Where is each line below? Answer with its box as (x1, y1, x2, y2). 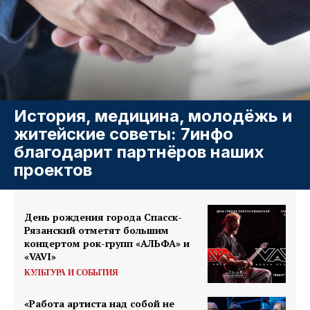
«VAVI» (24, 249, 56, 263)
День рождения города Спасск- (24, 210, 182, 224)
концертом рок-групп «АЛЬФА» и (24, 236, 190, 250)
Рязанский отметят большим (24, 223, 169, 237)
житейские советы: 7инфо (14, 123, 233, 144)
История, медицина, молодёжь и (14, 105, 292, 126)
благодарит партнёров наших (14, 141, 264, 162)
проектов (14, 159, 92, 180)
